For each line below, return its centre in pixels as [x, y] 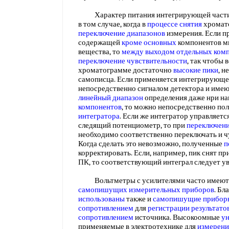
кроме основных [149, 42]
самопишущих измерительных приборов [146, 190]
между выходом [148, 52]
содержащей [100, 42]
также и [139, 199]
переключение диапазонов [122, 33]
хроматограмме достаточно [126, 70]
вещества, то [100, 52]
